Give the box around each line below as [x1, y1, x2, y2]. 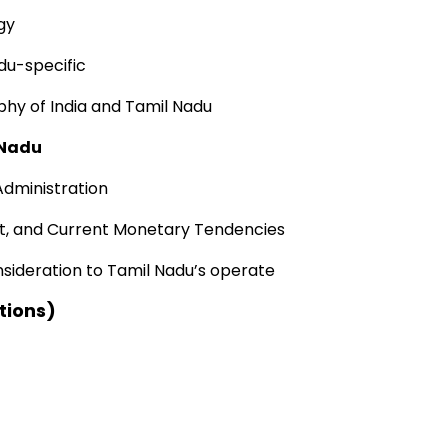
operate [210, 259, 275, 282]
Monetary [113, 218, 190, 241]
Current [47, 218, 109, 241]
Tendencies [194, 218, 285, 241]
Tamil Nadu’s [103, 259, 210, 282]
